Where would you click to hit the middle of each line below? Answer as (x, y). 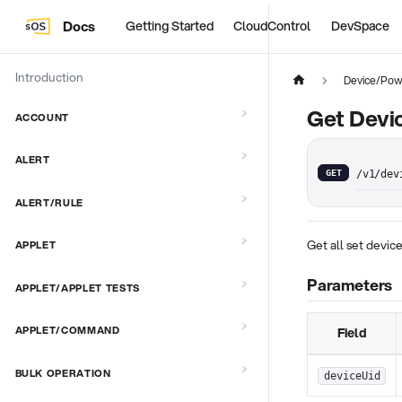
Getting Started (169, 26)
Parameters (350, 284)
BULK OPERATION (63, 373)
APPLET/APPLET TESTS (78, 288)
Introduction (49, 76)
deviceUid (352, 376)
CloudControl (272, 26)
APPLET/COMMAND (67, 331)
